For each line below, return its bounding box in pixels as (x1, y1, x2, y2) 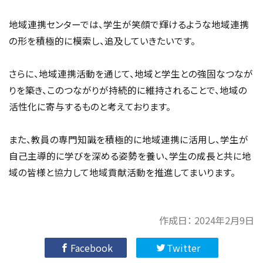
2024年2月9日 (194, 213, 254, 227)
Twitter (166, 241, 200, 255)
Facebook (70, 241, 113, 255)
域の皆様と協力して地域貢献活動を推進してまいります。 (9, 166, 235, 179)
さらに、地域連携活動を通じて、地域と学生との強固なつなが (9, 67, 253, 80)
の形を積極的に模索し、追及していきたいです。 (9, 34, 195, 48)
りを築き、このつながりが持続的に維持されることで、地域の (9, 83, 247, 97)
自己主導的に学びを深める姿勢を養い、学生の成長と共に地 (9, 149, 251, 163)
